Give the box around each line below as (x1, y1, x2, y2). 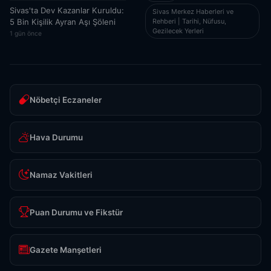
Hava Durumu (30, 132, 83, 142)
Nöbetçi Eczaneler (30, 94, 102, 105)
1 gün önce (10, 30, 42, 38)
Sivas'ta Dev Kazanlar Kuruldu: (10, 5, 124, 16)
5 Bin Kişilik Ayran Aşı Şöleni (10, 17, 116, 27)
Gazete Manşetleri (30, 244, 102, 255)
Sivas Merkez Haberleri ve (152, 7, 233, 16)
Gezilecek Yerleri (152, 26, 204, 35)
